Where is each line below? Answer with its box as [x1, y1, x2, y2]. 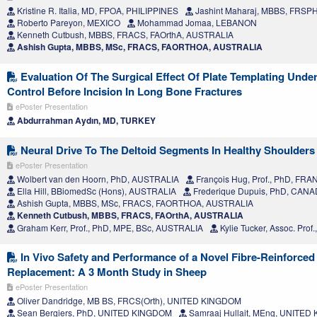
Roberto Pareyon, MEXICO [15, 16, 120, 29]
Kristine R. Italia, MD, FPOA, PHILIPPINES [15, 4, 178, 17]
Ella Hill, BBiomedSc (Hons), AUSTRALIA [15, 185, 176, 197]
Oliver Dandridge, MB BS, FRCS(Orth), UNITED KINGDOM [15, 294, 241, 307]
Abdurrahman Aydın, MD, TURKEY [15, 114, 156, 127]
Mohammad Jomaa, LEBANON [135, 16, 257, 29]
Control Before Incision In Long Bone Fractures [7, 83, 242, 100]
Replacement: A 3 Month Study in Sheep [7, 264, 207, 280]
